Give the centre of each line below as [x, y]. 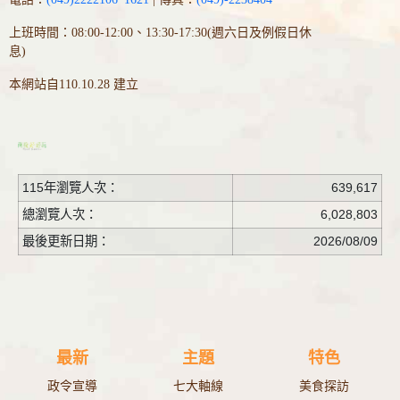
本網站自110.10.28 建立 [74, 84]
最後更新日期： [66, 241]
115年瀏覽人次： [71, 187]
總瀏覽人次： [60, 214]
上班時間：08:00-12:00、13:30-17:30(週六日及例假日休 [160, 33]
